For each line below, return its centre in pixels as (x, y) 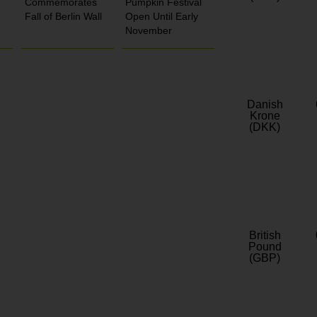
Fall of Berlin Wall (63, 17)
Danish (265, 105)
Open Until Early (162, 17)
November (149, 31)
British (265, 236)
